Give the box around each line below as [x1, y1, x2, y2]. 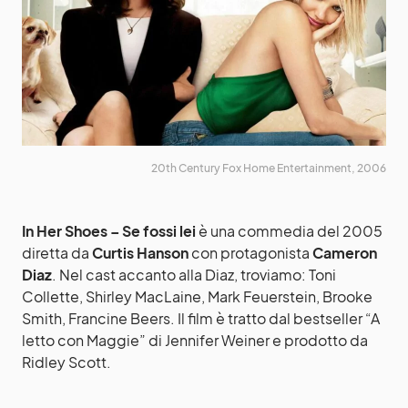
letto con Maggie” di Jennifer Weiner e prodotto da [22, 331, 368, 350]
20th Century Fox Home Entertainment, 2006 [151, 161, 386, 175]
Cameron [310, 243, 377, 262]
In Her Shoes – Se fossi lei [22, 221, 196, 240]
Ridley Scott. [22, 352, 111, 372]
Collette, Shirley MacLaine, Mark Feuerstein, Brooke [22, 287, 372, 306]
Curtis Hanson [92, 243, 189, 262]
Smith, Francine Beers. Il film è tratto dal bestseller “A [22, 309, 380, 328]
